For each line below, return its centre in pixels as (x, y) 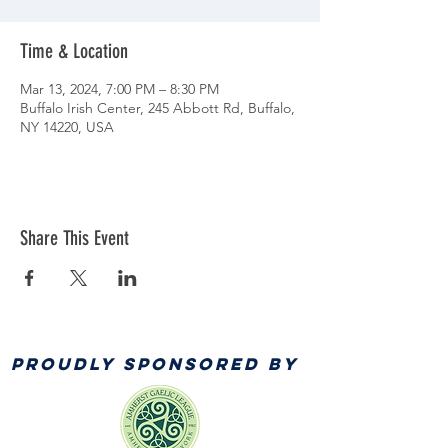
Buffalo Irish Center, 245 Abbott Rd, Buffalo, (157, 108)
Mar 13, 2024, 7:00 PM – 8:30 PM (119, 89)
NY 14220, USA (67, 127)
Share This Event (74, 238)
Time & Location (74, 51)
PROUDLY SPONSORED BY (155, 364)
